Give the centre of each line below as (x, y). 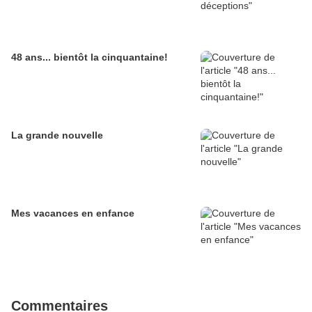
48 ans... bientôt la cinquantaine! (89, 57)
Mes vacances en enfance (73, 213)
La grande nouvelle (57, 135)
